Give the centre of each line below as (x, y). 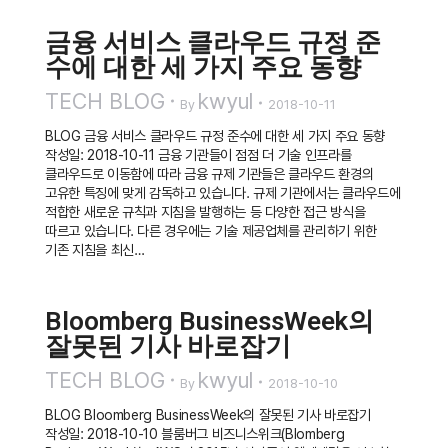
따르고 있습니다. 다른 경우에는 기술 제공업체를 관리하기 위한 (211, 230)
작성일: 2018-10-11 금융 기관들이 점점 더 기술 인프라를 (198, 154)
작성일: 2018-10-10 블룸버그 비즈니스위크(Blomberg (195, 433)
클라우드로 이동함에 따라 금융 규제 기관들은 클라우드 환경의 (209, 173)
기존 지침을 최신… (95, 249)
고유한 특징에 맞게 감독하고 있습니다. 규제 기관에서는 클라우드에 (223, 192)
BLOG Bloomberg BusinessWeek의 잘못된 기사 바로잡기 (208, 414)
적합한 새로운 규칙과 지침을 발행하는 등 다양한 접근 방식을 (205, 211)
